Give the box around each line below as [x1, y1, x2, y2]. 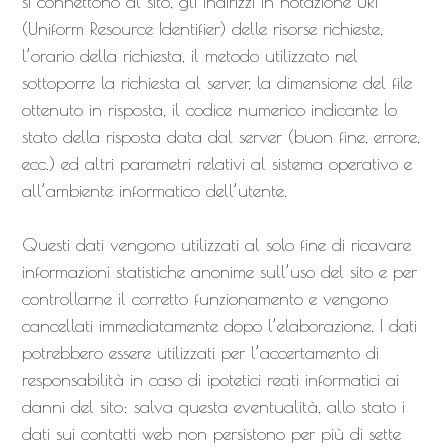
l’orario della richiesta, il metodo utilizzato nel [21, 45, 358, 66]
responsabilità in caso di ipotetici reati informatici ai [21, 369, 399, 390]
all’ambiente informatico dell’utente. [21, 180, 287, 201]
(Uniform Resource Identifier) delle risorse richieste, [21, 18, 383, 39]
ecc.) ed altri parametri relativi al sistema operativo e [21, 153, 412, 174]
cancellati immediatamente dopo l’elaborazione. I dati [21, 315, 417, 336]
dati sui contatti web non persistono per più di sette [21, 423, 401, 444]
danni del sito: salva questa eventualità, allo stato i [21, 396, 405, 417]
